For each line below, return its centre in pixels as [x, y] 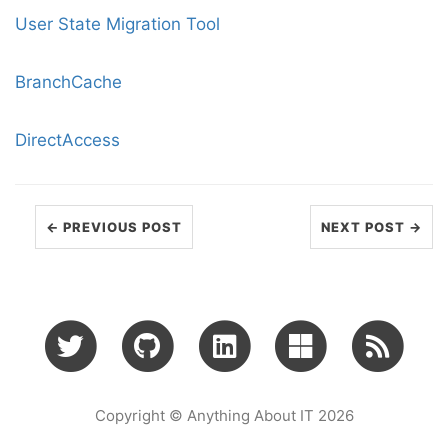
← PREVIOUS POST [114, 227]
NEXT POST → [371, 227]
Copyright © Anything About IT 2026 [224, 416]
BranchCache [68, 82]
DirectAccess [67, 140]
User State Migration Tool [117, 24]
